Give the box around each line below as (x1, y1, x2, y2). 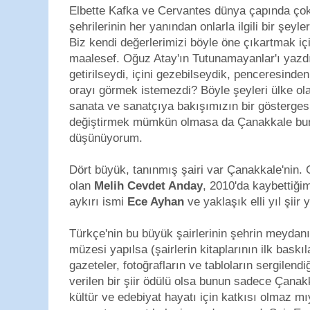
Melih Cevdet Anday (94, 179, 203, 192)
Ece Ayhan (127, 195, 184, 208)
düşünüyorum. (69, 131, 143, 145)
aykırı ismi (69, 195, 127, 208)
